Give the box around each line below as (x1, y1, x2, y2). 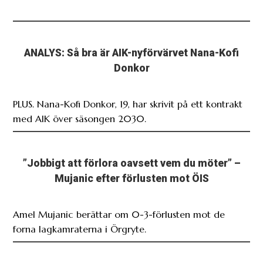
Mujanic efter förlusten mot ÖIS (54, 172, 209, 184)
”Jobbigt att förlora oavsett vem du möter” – (22, 157, 241, 169)
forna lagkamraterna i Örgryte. (13, 222, 147, 235)
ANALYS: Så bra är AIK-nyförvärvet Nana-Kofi (24, 46, 239, 59)
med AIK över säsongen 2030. (13, 112, 147, 124)
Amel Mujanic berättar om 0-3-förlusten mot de (13, 208, 225, 220)
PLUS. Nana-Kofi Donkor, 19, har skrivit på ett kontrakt (13, 97, 243, 110)
